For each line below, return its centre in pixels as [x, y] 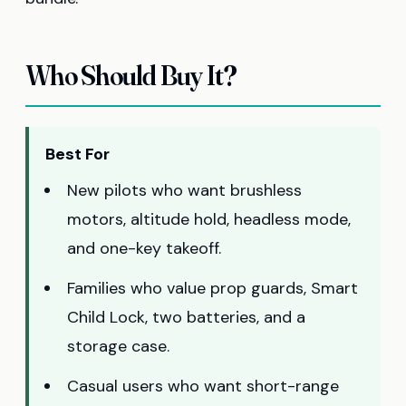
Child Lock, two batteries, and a [186, 318]
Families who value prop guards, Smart [213, 289]
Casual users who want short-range [203, 387]
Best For [78, 155]
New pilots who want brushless [184, 191]
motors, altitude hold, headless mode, [209, 220]
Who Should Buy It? [131, 76]
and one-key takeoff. [144, 249]
